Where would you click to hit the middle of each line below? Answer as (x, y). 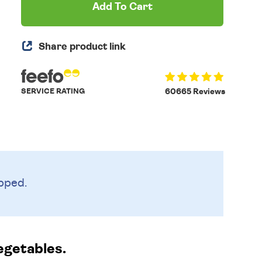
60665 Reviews (195, 92)
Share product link (82, 46)
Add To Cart (122, 7)
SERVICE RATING (53, 92)
